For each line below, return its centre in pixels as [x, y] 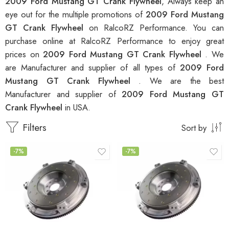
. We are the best [181, 81]
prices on [24, 54]
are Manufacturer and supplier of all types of [93, 68]
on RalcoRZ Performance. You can [156, 28]
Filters [33, 128]
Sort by [194, 128]
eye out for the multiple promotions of [76, 15]
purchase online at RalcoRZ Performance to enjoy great [114, 41]
